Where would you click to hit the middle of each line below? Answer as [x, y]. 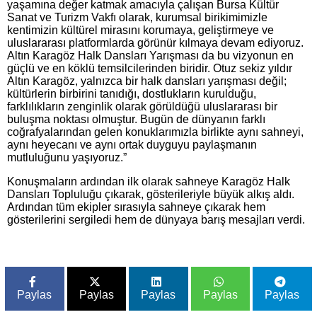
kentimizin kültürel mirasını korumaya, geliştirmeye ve [140, 30]
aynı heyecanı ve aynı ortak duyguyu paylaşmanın [132, 144]
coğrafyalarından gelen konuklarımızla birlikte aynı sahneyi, [155, 132]
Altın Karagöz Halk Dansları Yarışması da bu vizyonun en [150, 55]
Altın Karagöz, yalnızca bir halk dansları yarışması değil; [147, 81]
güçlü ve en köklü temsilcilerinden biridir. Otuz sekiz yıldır [150, 68]
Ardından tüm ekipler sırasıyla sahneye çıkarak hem [136, 207]
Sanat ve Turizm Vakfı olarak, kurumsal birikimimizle [137, 17]
